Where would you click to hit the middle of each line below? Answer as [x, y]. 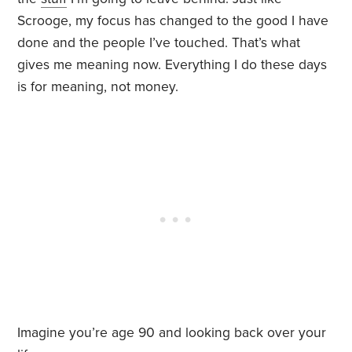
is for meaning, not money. [98, 87]
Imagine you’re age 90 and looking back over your [172, 333]
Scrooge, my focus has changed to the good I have [173, 21]
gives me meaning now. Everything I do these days [172, 65]
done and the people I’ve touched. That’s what [159, 43]
